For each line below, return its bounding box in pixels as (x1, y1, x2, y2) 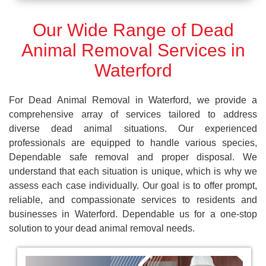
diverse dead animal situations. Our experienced (9, 123, 257, 134)
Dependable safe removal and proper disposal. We (9, 151, 257, 162)
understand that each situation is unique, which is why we (9, 166, 257, 176)
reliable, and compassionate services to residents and (9, 194, 257, 205)
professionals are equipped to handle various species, (9, 137, 257, 148)
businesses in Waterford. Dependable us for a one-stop (9, 208, 257, 219)
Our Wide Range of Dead (32, 20, 234, 40)
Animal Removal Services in (21, 40, 245, 60)
